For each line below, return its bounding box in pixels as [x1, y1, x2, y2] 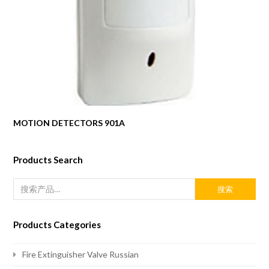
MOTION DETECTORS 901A [13, 117, 125, 128]
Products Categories [13, 219, 101, 230]
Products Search [13, 154, 83, 165]
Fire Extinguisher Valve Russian [22, 249, 139, 260]
